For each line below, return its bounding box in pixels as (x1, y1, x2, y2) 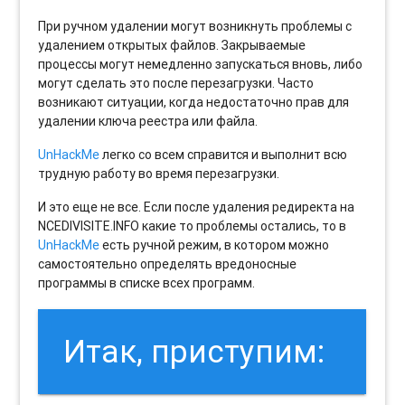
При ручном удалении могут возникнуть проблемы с (38, 18, 353, 35)
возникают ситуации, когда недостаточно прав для (38, 94, 350, 111)
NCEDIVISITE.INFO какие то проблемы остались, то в (38, 218, 347, 235)
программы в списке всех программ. (38, 275, 256, 292)
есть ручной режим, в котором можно (99, 237, 330, 254)
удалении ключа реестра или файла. (38, 113, 259, 130)
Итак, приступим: (63, 331, 325, 371)
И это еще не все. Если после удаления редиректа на (38, 199, 355, 216)
